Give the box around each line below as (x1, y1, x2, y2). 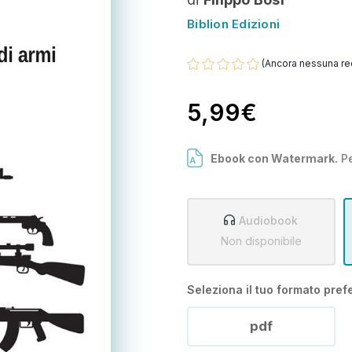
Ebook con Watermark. (211, 151, 338, 165)
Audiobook (239, 213, 299, 227)
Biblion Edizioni (187, 16, 280, 31)
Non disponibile (220, 233, 302, 247)
